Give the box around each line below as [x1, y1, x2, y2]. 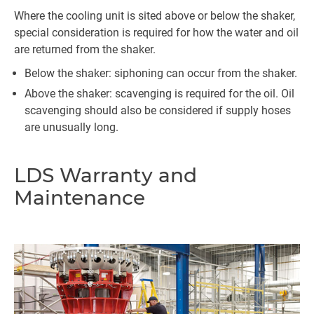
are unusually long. [25, 121, 121, 134]
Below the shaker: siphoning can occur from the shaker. [25, 67, 297, 80]
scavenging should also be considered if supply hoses [25, 104, 291, 117]
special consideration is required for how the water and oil [14, 26, 299, 39]
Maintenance [14, 186, 145, 210]
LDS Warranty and [14, 163, 197, 187]
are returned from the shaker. [14, 43, 156, 56]
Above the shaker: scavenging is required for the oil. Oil [25, 87, 294, 100]
